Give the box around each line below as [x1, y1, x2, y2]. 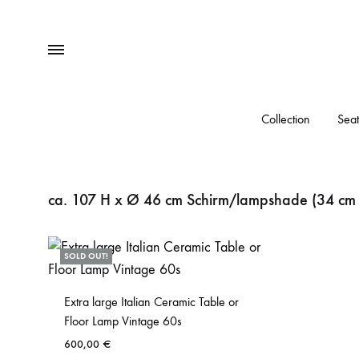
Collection [261, 111, 310, 127]
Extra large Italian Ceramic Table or [64, 294, 239, 309]
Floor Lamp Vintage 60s [64, 313, 182, 329]
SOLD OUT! [64, 251, 108, 261]
